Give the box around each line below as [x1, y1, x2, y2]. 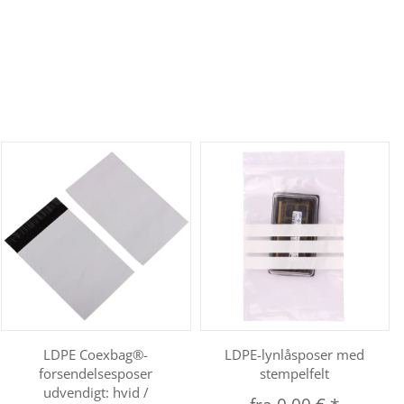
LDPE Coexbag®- [43, 345, 149, 364]
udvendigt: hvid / [42, 383, 149, 402]
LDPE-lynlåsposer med [225, 345, 365, 364]
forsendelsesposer [39, 364, 153, 383]
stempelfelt [260, 364, 330, 383]
